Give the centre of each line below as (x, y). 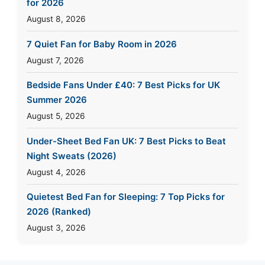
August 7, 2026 (55, 60)
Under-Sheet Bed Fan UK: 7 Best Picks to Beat (126, 141)
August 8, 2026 (56, 19)
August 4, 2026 (56, 172)
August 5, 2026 (56, 116)
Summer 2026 (57, 100)
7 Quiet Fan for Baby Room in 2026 (102, 44)
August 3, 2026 (56, 228)
